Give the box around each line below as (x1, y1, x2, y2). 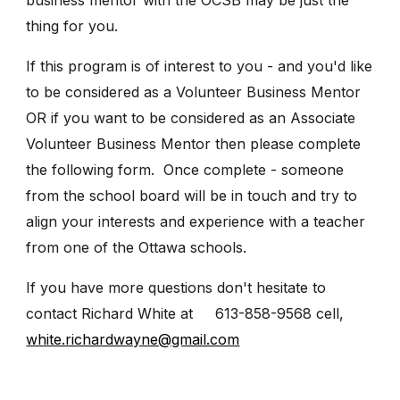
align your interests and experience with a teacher (26, 212, 366, 230)
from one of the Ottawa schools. (26, 237, 247, 256)
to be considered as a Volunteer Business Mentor (26, 82, 362, 101)
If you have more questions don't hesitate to (26, 278, 327, 296)
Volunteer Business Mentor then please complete (26, 134, 362, 153)
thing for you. (26, 16, 119, 35)
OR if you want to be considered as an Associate (26, 108, 356, 127)
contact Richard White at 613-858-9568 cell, (26, 304, 349, 322)
